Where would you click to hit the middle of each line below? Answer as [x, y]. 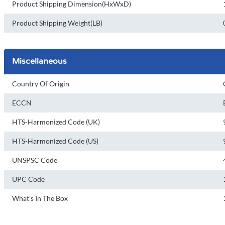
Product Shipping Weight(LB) [57, 23]
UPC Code [28, 179]
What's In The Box [40, 198]
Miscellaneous [39, 61]
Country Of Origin [41, 84]
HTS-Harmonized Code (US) [55, 141]
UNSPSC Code [35, 160]
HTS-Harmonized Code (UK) [56, 122]
